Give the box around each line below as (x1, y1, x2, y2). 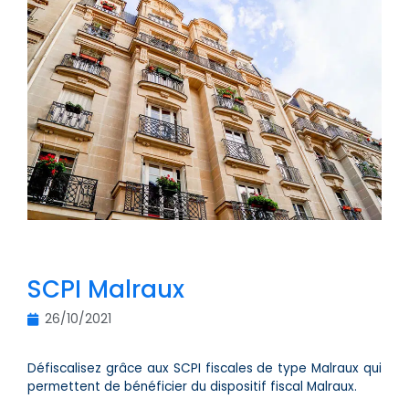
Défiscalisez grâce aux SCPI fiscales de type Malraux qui (27, 360, 382, 378)
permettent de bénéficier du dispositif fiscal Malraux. (27, 378, 357, 396)
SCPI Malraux (27, 273, 184, 307)
